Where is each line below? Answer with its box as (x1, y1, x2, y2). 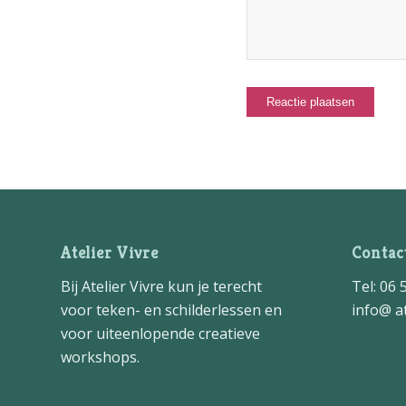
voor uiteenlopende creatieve (61, 323, 260, 343)
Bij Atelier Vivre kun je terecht (61, 275, 262, 296)
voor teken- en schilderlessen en (61, 299, 282, 320)
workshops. (61, 346, 140, 367)
